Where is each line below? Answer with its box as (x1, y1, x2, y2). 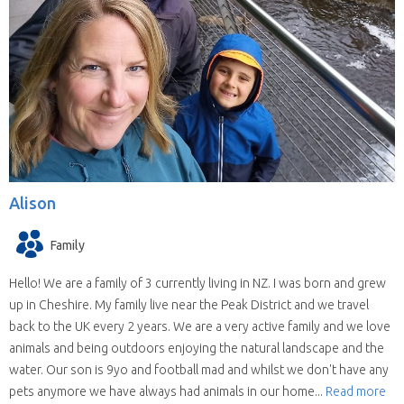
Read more (326, 383, 386, 399)
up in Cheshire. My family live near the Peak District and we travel (9, 297, 369, 312)
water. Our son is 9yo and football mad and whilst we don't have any (9, 362, 389, 377)
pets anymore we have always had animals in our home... (9, 383, 326, 399)
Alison (9, 194, 56, 213)
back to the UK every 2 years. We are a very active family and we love (9, 318, 390, 334)
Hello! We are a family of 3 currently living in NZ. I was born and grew (9, 275, 386, 290)
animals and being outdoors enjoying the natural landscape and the (9, 340, 384, 355)
